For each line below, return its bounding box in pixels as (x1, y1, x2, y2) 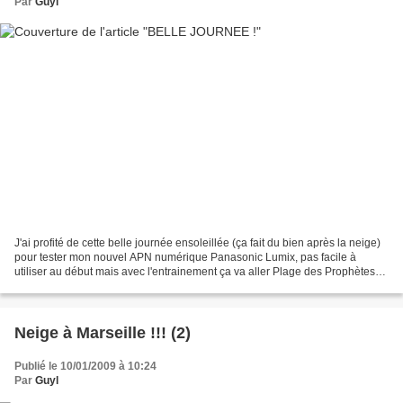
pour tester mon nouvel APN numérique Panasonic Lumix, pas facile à (14, 250, 356, 264)
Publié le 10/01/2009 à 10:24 (14, 359, 157, 372)
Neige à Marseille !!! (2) (14, 323, 191, 342)
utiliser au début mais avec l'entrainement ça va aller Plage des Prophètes (14, 264, 375, 278)
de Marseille (14, 279, 75, 292)
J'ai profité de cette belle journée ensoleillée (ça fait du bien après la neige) (14, 236, 381, 249)
